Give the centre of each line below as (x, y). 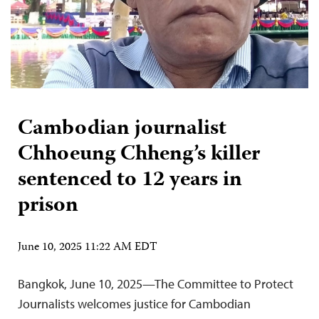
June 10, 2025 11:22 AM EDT (88, 247)
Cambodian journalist (122, 129)
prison (48, 206)
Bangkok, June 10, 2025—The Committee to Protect (156, 283)
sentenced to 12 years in (130, 180)
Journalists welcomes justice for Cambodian (134, 303)
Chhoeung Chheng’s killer (139, 155)
